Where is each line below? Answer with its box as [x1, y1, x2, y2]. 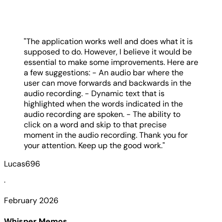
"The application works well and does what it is [24, 36, 193, 47]
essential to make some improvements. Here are [24, 57, 198, 67]
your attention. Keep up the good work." [24, 140, 165, 151]
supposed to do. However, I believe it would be [24, 47, 192, 57]
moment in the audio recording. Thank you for [24, 130, 188, 140]
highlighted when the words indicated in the [24, 99, 183, 109]
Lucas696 [4, 159, 40, 169]
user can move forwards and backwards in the [24, 78, 191, 88]
